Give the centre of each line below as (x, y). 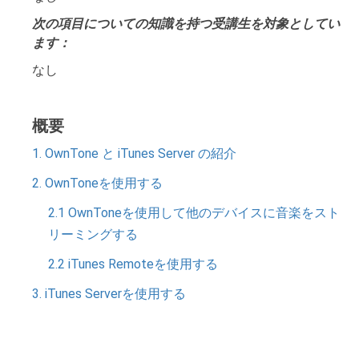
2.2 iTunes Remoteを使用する (133, 264)
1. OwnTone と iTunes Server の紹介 (134, 153)
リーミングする (93, 234)
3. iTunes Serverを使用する (109, 294)
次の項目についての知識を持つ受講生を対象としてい (186, 24)
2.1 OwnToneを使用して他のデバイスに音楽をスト (194, 213)
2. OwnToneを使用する (97, 183)
